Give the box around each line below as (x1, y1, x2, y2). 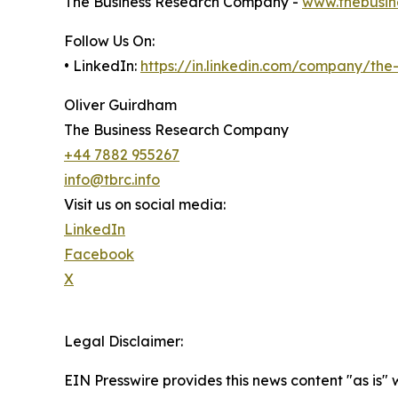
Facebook (64, 245, 134, 264)
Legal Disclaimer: (64, 332, 183, 351)
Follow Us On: (64, 32, 155, 51)
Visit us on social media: (64, 195, 226, 214)
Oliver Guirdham (64, 96, 177, 115)
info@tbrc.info (64, 171, 160, 189)
